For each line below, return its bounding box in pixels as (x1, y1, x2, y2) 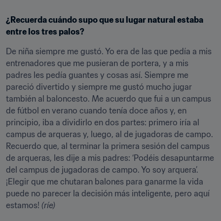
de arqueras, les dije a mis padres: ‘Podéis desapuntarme (6, 153, 214, 163)
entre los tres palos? (6, 27, 84, 37)
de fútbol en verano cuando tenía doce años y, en (6, 106, 186, 115)
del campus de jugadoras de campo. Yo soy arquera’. (6, 165, 198, 175)
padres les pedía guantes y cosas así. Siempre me (6, 70, 188, 80)
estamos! (6, 200, 41, 210)
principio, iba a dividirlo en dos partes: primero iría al (6, 117, 199, 127)
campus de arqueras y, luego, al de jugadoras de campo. (6, 129, 213, 139)
